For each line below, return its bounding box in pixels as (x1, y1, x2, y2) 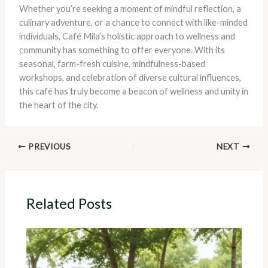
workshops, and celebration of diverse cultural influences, (19, 72, 241, 83)
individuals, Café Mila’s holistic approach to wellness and (19, 31, 235, 42)
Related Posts (26, 194, 112, 212)
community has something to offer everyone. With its (19, 45, 225, 56)
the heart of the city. (19, 100, 98, 111)
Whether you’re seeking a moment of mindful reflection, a (19, 4, 241, 14)
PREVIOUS (26, 142, 71, 152)
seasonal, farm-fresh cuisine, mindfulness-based (19, 59, 205, 69)
